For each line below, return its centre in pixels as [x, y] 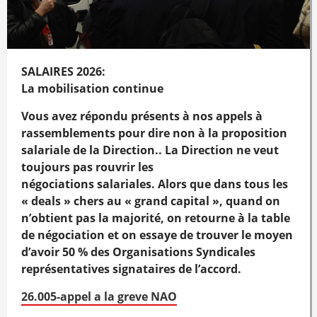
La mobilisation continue [92, 88]
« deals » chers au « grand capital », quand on [151, 201]
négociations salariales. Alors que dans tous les [155, 184]
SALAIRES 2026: [63, 71]
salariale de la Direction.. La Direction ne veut [150, 150]
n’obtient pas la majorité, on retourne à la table [156, 218]
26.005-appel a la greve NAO [99, 296]
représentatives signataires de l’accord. [131, 269]
